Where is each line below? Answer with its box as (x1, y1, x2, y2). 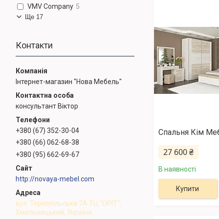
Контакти (16, 40, 53, 50)
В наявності (158, 165, 196, 174)
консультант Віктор (16, 102, 78, 110)
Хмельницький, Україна (16, 208, 92, 217)
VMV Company (27, 2, 74, 11)
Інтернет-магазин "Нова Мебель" (16, 77, 122, 86)
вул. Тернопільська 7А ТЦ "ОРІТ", (16, 199, 121, 208)
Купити (176, 185, 199, 193)
